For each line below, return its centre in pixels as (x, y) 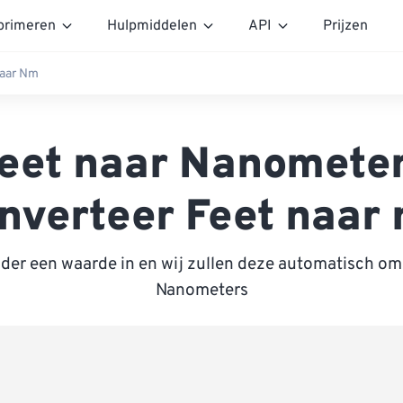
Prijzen (345, 26)
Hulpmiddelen (152, 26)
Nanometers (201, 291)
